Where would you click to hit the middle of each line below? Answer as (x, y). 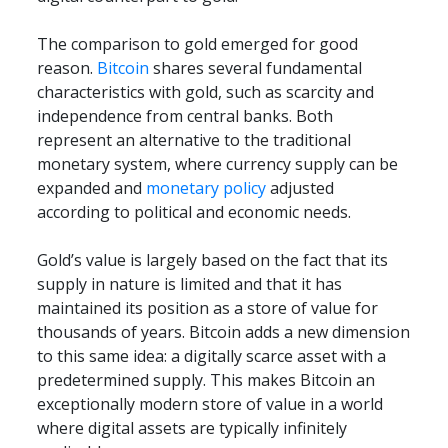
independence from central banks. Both (185, 116)
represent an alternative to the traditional (194, 140)
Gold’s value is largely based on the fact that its (213, 260)
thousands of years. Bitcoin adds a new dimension (224, 332)
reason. (67, 68)
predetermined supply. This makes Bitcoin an (206, 380)
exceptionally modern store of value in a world (210, 404)
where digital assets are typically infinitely (192, 428)
